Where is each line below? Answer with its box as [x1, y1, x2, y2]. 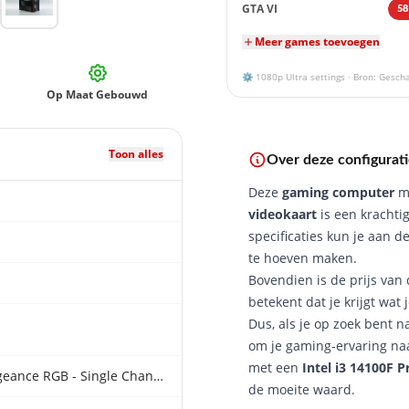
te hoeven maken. [248, 249, 357, 267]
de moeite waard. [248, 381, 355, 398]
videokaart [248, 205, 317, 223]
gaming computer [282, 184, 394, 201]
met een [248, 359, 302, 376]
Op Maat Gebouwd [47, 87, 149, 102]
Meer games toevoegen [255, 34, 380, 49]
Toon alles [109, 146, 163, 162]
